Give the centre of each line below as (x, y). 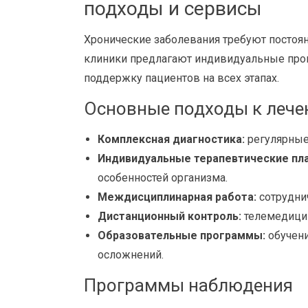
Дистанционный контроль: (169, 216)
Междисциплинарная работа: (177, 197)
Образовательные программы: (181, 235)
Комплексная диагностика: (171, 139)
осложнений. (131, 255)
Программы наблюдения (188, 285)
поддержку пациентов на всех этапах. (181, 78)
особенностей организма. (163, 178)
